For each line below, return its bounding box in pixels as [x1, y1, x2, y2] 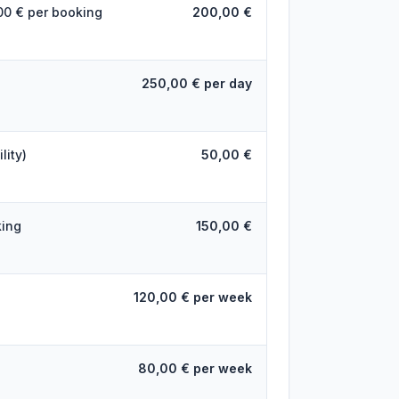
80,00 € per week [137, 361, 252, 376]
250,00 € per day [141, 76, 252, 91]
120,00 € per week [133, 289, 252, 305]
